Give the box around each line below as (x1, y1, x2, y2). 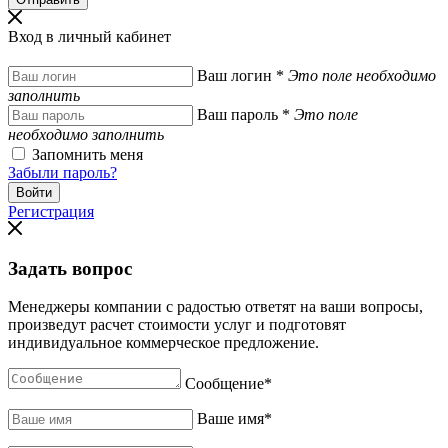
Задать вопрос (8, 257, 132, 279)
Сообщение (185, 375, 264, 393)
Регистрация (8, 202, 94, 220)
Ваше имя (197, 410, 264, 428)
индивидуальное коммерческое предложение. (8, 334, 319, 352)
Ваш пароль (197, 105, 282, 123)
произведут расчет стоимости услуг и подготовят (8, 316, 346, 334)
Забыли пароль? (8, 163, 117, 181)
